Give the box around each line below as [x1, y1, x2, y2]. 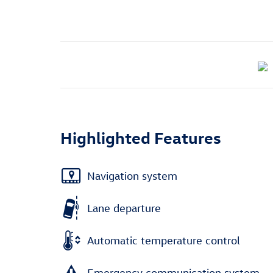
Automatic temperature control [87, 233, 240, 247]
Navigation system [87, 169, 177, 182]
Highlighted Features [60, 127, 221, 147]
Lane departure [87, 201, 161, 214]
